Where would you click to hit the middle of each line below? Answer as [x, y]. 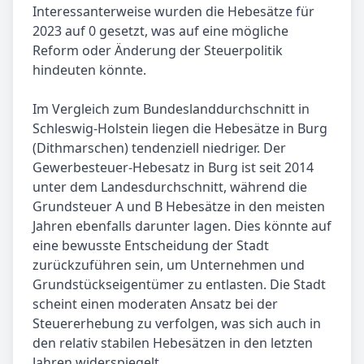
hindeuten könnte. [89, 70]
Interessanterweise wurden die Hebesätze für [173, 12]
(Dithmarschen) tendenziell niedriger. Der [159, 148]
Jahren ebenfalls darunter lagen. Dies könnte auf [182, 226]
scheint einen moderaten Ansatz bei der [155, 304]
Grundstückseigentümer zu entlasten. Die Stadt [179, 285]
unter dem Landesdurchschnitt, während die [170, 187]
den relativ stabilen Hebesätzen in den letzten [173, 343]
